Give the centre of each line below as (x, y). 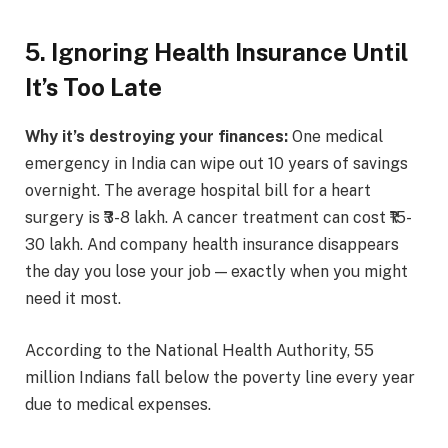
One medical (335, 136)
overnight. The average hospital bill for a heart (198, 190)
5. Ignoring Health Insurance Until (216, 52)
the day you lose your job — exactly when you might (216, 271)
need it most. (73, 298)
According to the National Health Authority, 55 (199, 350)
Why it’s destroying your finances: (156, 136)
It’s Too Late (93, 87)
